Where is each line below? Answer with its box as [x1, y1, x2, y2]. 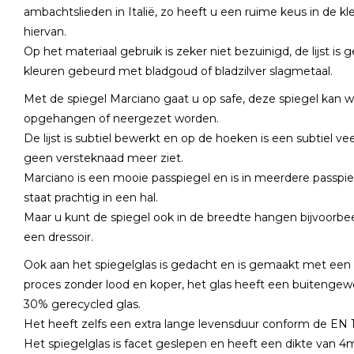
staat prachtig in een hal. [24, 190, 161, 205]
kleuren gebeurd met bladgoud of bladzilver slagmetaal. [24, 64, 336, 78]
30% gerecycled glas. [24, 297, 144, 311]
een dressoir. [24, 230, 96, 244]
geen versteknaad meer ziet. [24, 151, 190, 165]
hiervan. [24, 24, 70, 39]
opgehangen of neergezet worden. [24, 111, 235, 126]
